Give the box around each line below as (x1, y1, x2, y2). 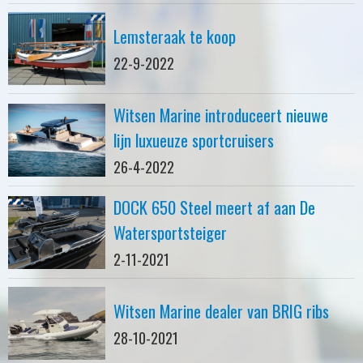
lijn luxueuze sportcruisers (113, 127, 274, 152)
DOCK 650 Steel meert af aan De (113, 194, 315, 220)
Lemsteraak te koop (113, 23, 236, 49)
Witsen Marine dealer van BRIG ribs (113, 298, 329, 323)
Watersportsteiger (113, 220, 227, 245)
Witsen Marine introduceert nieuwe (113, 102, 328, 127)
